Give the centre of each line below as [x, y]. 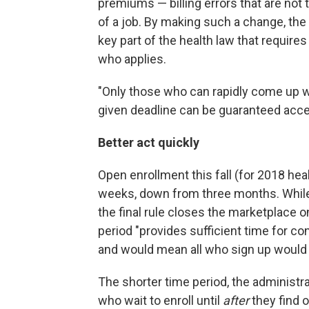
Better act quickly [149, 142]
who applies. [132, 59]
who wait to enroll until [160, 300]
